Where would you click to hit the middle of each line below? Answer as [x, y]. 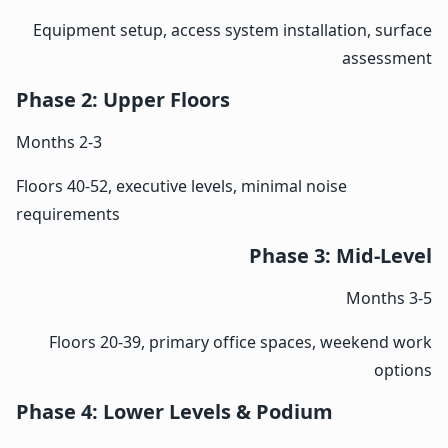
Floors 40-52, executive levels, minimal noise [181, 186]
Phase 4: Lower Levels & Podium [174, 412]
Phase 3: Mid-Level [340, 256]
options [403, 370]
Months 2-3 [59, 142]
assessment [387, 58]
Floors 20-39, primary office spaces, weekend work [240, 342]
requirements [68, 214]
